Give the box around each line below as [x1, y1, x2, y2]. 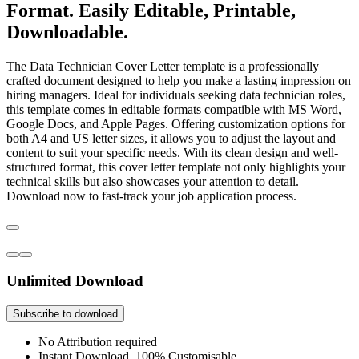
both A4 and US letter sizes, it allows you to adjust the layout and [6, 131, 336, 145]
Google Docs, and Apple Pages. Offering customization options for [6, 116, 345, 131]
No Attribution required [38, 335, 157, 349]
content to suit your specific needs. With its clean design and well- [6, 145, 338, 159]
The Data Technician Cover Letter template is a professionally [6, 58, 319, 73]
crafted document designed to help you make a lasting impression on [6, 73, 351, 87]
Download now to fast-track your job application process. [6, 188, 296, 203]
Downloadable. [6, 21, 128, 42]
